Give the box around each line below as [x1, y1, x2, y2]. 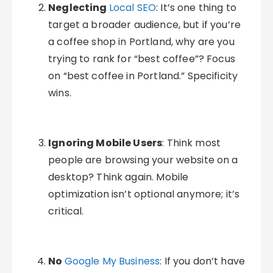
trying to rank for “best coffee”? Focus [48, 52, 235, 66]
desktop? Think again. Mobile [48, 170, 189, 184]
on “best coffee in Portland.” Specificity [48, 69, 238, 83]
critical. [48, 204, 84, 218]
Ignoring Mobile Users [48, 136, 163, 150]
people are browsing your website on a [48, 153, 238, 167]
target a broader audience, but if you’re [48, 18, 241, 32]
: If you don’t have [160, 254, 246, 268]
